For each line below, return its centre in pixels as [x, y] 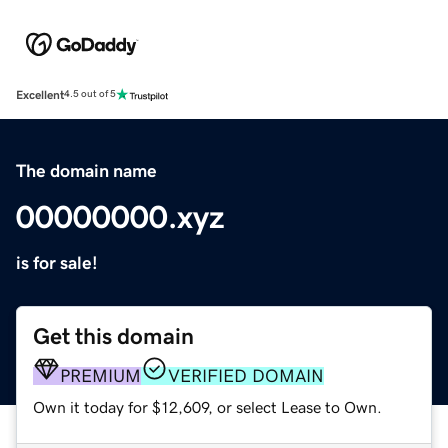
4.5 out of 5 [90, 94]
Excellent [40, 94]
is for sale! [57, 262]
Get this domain [113, 336]
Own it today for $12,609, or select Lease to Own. [207, 406]
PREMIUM [100, 375]
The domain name [86, 170]
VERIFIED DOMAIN [246, 375]
